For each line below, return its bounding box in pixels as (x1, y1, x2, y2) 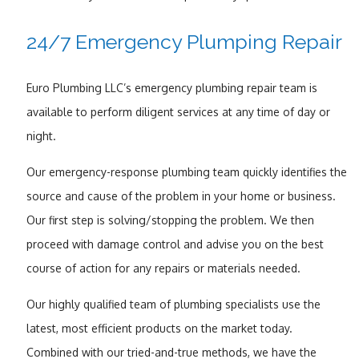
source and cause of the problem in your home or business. (26, 188, 336, 203)
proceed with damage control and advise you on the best (26, 236, 324, 251)
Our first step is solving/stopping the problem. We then (26, 212, 314, 227)
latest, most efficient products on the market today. (26, 321, 292, 335)
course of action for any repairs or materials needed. (26, 260, 301, 275)
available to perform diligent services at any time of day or (26, 104, 330, 119)
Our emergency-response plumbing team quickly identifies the (26, 164, 347, 179)
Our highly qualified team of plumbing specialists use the (26, 296, 321, 311)
